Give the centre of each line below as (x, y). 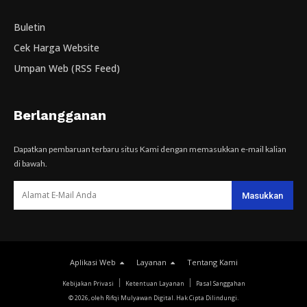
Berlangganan (60, 115)
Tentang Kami (212, 262)
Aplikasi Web (93, 262)
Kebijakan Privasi (88, 283)
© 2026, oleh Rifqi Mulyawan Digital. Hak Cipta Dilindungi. (153, 297)
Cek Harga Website (57, 47)
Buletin (29, 27)
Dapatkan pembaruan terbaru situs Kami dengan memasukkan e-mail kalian (150, 149)
